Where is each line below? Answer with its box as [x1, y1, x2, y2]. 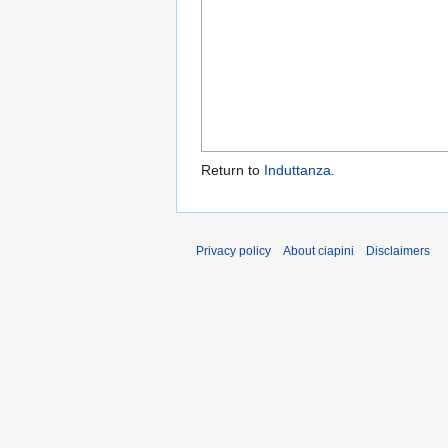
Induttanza [264, 162, 331, 179]
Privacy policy [196, 244, 271, 259]
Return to [201, 162, 264, 179]
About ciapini [283, 244, 354, 259]
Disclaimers [366, 244, 430, 259]
